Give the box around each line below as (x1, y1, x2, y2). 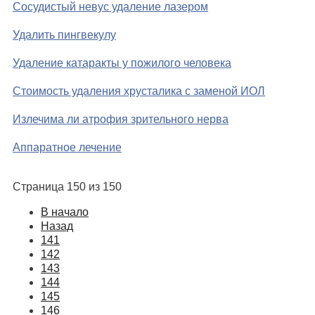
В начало (41, 206, 89, 219)
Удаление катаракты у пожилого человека (13, 57, 231, 70)
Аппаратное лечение (13, 141, 122, 154)
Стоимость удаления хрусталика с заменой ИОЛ (13, 85, 265, 98)
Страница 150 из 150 (13, 181, 122, 193)
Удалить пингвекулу (13, 29, 116, 41)
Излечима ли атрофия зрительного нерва (13, 113, 229, 126)
